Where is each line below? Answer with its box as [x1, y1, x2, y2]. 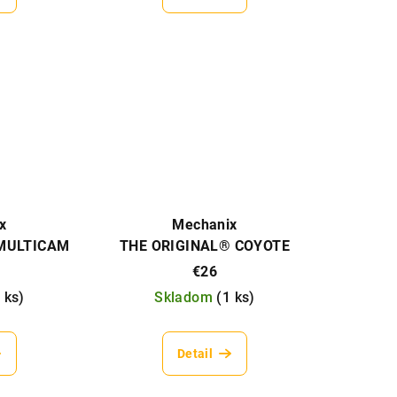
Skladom [154, 289, 217, 307]
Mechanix [172, 216, 237, 234]
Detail [176, 346, 214, 362]
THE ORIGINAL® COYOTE [119, 237, 290, 255]
